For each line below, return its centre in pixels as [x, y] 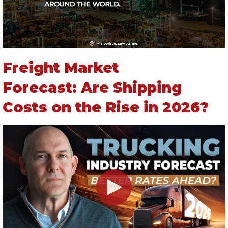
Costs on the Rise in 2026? [106, 108]
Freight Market [61, 68]
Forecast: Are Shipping [92, 88]
